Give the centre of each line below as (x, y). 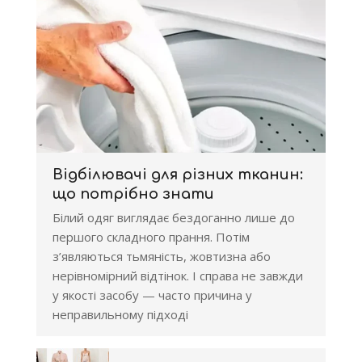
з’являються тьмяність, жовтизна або (162, 256)
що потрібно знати (133, 194)
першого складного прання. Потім (151, 237)
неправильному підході (120, 314)
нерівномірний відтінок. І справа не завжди (178, 276)
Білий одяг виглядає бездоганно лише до (174, 217)
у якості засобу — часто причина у (152, 295)
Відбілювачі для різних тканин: (178, 175)
